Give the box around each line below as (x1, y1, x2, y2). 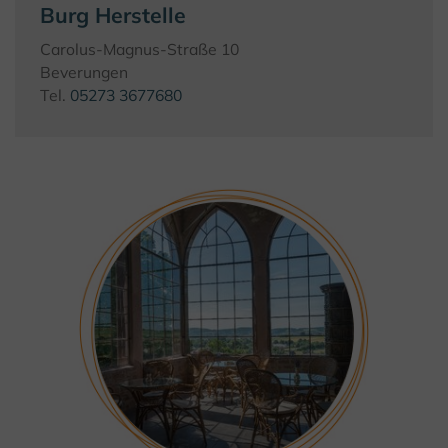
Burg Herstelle (40, 2, 186, 29)
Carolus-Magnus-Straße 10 (40, 39, 239, 60)
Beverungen (40, 62, 128, 83)
